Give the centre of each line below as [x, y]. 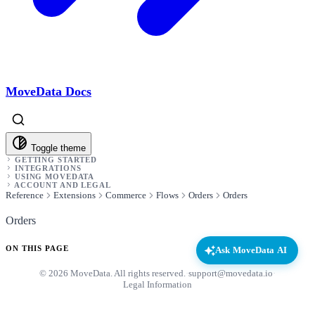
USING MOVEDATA [54, 176]
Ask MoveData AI [251, 250]
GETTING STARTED [56, 159]
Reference [25, 195]
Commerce [126, 195]
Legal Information [157, 285]
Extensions [75, 195]
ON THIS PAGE [37, 249]
